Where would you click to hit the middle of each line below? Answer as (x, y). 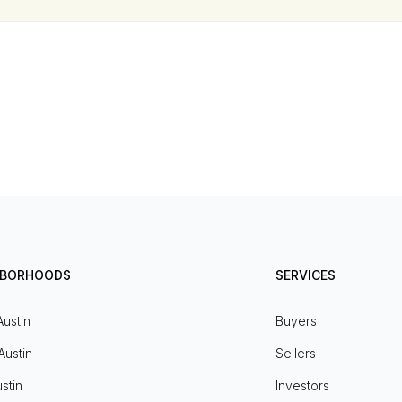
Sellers (295, 354)
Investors (302, 386)
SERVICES (305, 275)
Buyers (296, 321)
